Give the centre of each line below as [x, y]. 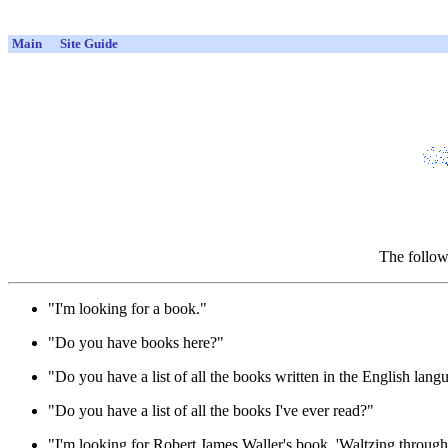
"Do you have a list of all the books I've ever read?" [211, 410]
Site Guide [89, 43]
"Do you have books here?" [136, 342]
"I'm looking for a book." [127, 308]
